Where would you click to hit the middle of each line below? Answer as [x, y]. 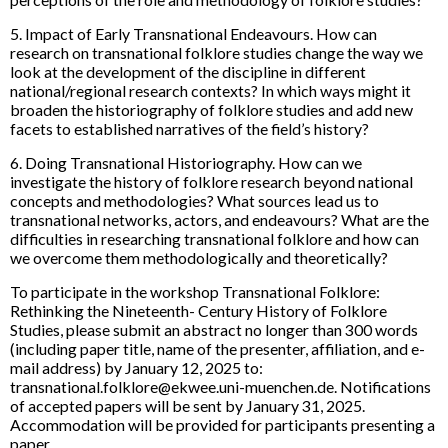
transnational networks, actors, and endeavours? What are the [219, 219]
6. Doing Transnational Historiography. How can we [186, 162]
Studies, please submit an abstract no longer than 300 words [214, 329]
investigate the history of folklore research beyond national [211, 181]
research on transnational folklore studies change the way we [216, 52]
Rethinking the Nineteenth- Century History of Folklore [198, 310]
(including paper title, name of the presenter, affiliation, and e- [217, 348]
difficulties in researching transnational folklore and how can [214, 238]
